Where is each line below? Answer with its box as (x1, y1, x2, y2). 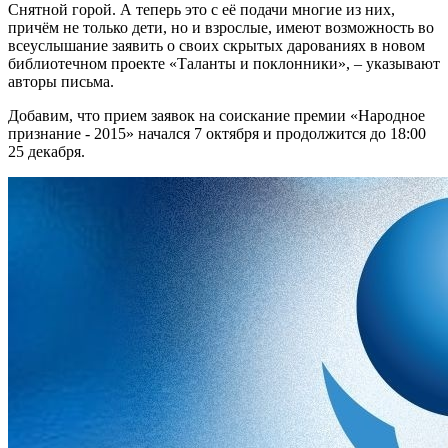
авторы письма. (8, 73, 114, 91)
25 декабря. (8, 143, 85, 161)
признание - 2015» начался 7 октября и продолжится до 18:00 (8, 125, 426, 143)
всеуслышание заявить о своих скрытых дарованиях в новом (8, 37, 425, 55)
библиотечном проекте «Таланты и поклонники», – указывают (8, 55, 440, 73)
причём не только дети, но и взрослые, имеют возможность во (8, 19, 434, 37)
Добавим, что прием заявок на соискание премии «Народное (8, 107, 425, 125)
